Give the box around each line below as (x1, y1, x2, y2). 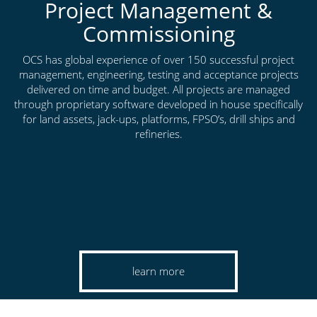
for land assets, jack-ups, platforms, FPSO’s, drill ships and (22, 112, 295, 126)
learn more (132, 264, 185, 278)
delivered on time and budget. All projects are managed (27, 82, 290, 96)
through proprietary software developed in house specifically (14, 97, 303, 111)
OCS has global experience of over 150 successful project (23, 52, 294, 67)
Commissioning (82, 19, 235, 48)
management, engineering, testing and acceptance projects (18, 67, 299, 81)
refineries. (134, 127, 183, 141)
